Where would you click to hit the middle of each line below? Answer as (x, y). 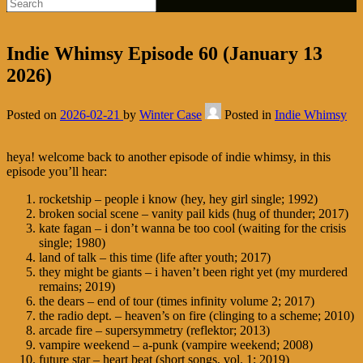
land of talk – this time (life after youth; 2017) (155, 257)
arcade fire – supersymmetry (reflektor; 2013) (154, 330)
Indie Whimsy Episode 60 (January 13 (164, 53)
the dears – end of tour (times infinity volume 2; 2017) (177, 301)
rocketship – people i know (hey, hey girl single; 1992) (178, 199)
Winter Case (171, 114)
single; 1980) (72, 242)
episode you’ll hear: (57, 171)
